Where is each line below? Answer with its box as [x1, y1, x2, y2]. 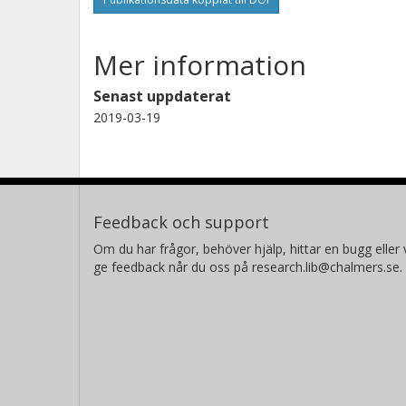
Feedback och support [93, 210, 269, 233]
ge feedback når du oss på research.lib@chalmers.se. [93, 257, 402, 275]
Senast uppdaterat [93, 85, 231, 106]
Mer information [93, 45, 306, 83]
